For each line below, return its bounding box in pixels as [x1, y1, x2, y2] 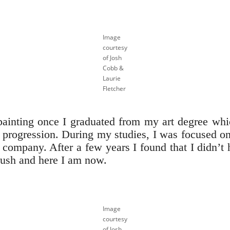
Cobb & [103, 63, 124, 72]
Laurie [103, 73, 121, 83]
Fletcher [103, 84, 126, 93]
